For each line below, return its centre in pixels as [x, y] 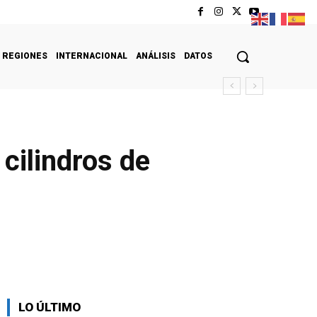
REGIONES [25, 56]
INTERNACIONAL [92, 56]
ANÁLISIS [156, 56]
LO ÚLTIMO [50, 307]
